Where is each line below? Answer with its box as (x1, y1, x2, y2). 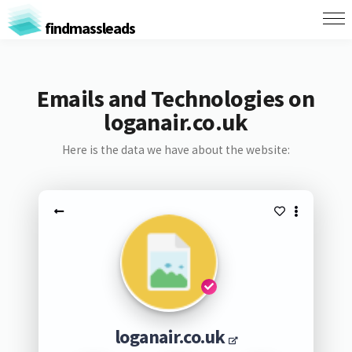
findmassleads (42, 17, 135, 38)
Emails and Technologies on (37, 83, 315, 113)
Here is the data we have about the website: (61, 142, 290, 157)
